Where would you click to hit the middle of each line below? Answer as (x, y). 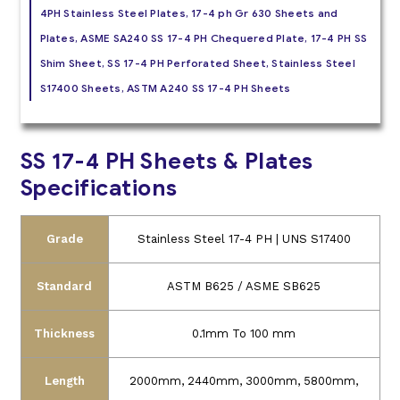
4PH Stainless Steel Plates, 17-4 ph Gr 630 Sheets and (189, 13)
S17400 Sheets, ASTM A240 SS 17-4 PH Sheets (165, 88)
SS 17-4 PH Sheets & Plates (167, 162)
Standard (64, 287)
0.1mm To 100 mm (244, 334)
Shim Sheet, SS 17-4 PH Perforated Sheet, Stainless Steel (197, 63)
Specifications (99, 188)
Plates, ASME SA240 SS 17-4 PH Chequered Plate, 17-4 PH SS (204, 38)
